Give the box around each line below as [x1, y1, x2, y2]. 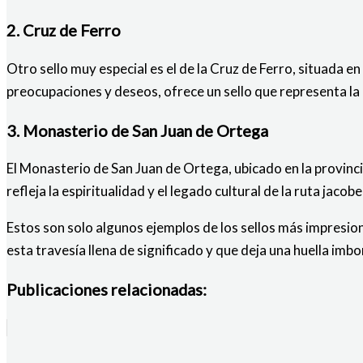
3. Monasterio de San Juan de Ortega [6, 120, 268, 140]
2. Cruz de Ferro [6, 19, 121, 40]
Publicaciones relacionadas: [6, 280, 207, 300]
